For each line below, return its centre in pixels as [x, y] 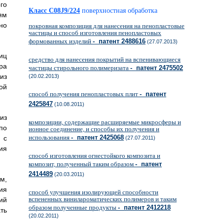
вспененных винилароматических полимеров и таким [103, 199]
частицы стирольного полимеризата [79, 68]
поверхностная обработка [120, 11]
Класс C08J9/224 [54, 11]
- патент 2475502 [157, 68]
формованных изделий [61, 41]
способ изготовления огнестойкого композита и [94, 156]
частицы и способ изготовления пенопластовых [95, 33]
